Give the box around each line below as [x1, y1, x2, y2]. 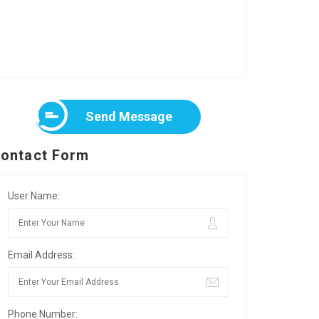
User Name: [8, 190, 60, 202]
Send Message [85, 109, 172, 124]
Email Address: [8, 249, 75, 261]
